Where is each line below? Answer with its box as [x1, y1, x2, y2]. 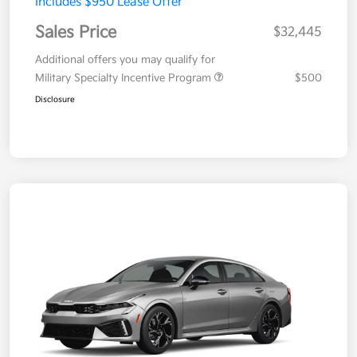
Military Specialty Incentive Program [35, 72, 214, 85]
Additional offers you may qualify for [35, 53, 215, 67]
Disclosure [35, 95, 75, 105]
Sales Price [35, 23, 116, 43]
